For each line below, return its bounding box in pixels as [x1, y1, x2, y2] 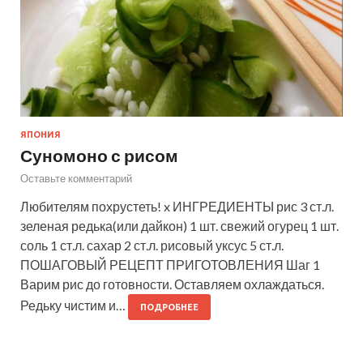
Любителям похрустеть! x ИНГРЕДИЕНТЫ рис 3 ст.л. [20, 199, 334, 215]
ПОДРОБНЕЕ [140, 302, 199, 313]
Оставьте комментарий [20, 172, 132, 186]
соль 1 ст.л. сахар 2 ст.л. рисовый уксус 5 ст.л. [20, 237, 284, 254]
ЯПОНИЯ [20, 130, 61, 140]
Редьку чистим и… [20, 297, 128, 314]
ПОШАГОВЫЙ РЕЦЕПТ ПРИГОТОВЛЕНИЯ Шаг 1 [20, 257, 320, 273]
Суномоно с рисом [20, 145, 178, 166]
